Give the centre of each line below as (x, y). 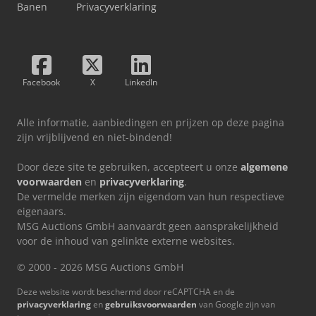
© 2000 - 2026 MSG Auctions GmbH (100, 267)
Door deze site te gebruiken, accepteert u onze (129, 166)
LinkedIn (141, 82)
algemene (264, 166)
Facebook (41, 82)
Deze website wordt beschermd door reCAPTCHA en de (126, 291)
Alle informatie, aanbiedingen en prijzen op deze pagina (151, 122)
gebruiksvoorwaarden (151, 304)
